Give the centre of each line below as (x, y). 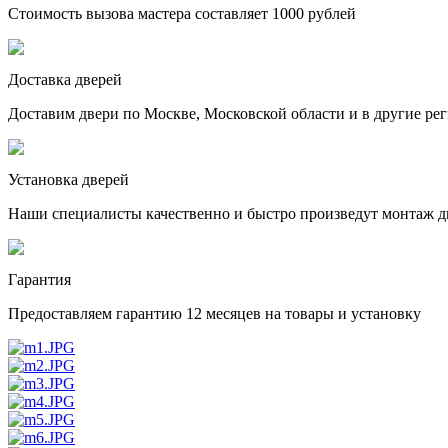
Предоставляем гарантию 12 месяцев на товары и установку (214, 314)
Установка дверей (68, 180)
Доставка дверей (65, 80)
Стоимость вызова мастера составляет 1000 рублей (182, 14)
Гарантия (39, 280)
